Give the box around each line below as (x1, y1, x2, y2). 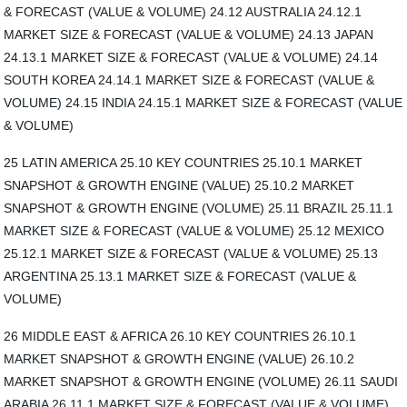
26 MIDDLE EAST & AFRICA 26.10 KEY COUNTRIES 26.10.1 (4, 329, 357, 343)
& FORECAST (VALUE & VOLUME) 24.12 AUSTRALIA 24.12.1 (4, 5, 362, 19)
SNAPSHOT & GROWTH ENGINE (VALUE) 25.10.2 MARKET (4, 178, 355, 193)
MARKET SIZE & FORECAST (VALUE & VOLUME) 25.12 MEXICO (4, 223, 385, 238)
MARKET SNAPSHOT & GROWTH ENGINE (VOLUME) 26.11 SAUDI (4, 374, 399, 389)
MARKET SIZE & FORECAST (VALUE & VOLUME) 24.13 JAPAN (4, 27, 374, 42)
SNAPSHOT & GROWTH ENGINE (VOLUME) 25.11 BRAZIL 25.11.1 (4, 201, 394, 215)
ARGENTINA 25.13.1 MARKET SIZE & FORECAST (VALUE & (4, 269, 357, 283)
